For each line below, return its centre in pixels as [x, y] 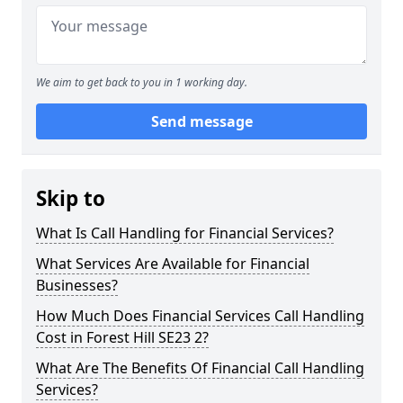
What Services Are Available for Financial [173, 264]
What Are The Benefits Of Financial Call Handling [200, 368]
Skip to [71, 198]
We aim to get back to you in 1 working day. [142, 82]
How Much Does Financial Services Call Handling [200, 316]
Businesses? [77, 285]
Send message [201, 121]
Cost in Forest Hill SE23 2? [122, 337]
